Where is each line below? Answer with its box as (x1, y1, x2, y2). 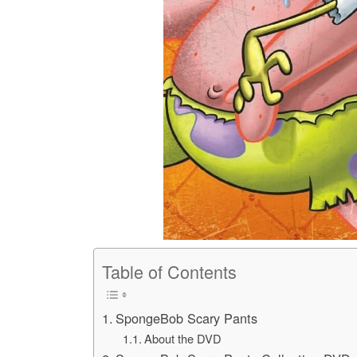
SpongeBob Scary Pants (116, 308, 258, 328)
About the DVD (143, 330, 222, 347)
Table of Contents (102, 258, 237, 284)
